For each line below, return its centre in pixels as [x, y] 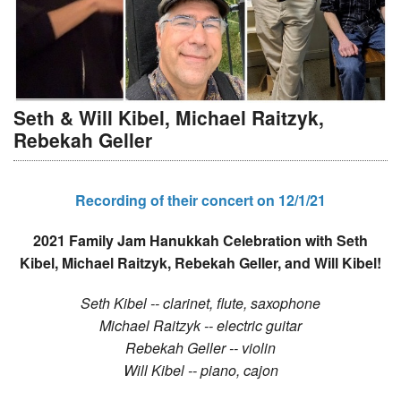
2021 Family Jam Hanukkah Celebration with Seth [200, 240]
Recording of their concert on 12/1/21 [200, 200]
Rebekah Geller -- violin [200, 347]
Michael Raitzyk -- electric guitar [200, 325]
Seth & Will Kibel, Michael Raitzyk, [169, 118]
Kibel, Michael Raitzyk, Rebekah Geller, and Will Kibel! [200, 262]
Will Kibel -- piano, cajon [200, 370]
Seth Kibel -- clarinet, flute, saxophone [200, 303]
